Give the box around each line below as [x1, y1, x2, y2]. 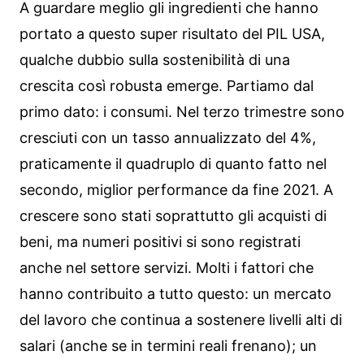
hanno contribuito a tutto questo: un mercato [19, 285, 331, 303]
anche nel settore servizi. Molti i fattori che [19, 259, 314, 277]
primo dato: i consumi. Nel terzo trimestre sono [19, 103, 344, 121]
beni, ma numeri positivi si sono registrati [19, 233, 301, 251]
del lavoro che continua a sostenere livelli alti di [19, 311, 342, 329]
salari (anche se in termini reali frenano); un [19, 337, 317, 355]
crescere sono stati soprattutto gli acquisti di [19, 207, 327, 225]
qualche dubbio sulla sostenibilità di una [19, 51, 290, 69]
